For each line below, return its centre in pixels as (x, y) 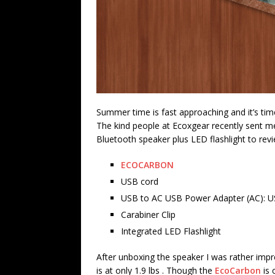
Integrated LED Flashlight (171, 231)
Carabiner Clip (148, 214)
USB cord (140, 181)
